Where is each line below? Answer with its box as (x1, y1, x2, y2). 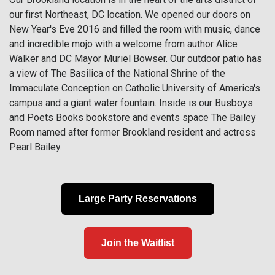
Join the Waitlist (101, 238, 174, 248)
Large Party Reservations (78, 193, 197, 204)
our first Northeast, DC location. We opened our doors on (9, 9, 250, 20)
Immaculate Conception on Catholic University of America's (9, 82, 260, 94)
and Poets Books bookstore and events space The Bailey (9, 112, 256, 123)
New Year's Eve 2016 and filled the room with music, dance (9, 23, 260, 35)
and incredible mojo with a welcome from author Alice (9, 38, 238, 50)
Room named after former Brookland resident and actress (9, 126, 256, 138)
